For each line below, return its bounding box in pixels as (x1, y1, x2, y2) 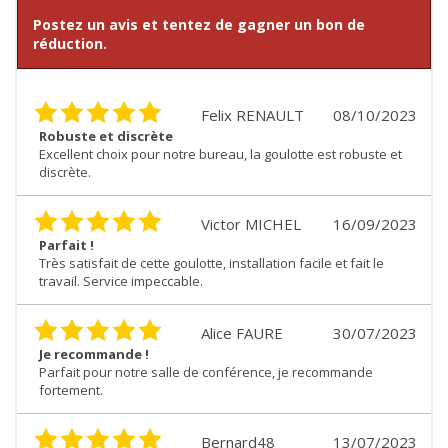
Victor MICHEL (201, 214, 301, 235)
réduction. (33, 34, 107, 54)
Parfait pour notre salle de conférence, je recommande (39, 363, 373, 382)
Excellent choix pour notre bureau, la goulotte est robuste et (39, 145, 402, 164)
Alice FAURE (201, 323, 283, 344)
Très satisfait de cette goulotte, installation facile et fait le (39, 254, 384, 273)
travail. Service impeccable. (39, 272, 203, 291)
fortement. (39, 381, 103, 400)
